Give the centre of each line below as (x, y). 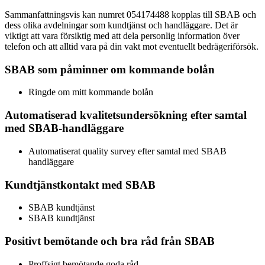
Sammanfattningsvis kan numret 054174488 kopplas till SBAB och (130, 14)
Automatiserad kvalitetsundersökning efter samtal (126, 115)
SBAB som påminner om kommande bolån (110, 69)
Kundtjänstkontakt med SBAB (80, 185)
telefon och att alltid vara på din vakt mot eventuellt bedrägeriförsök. (132, 46)
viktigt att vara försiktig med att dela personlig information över (122, 35)
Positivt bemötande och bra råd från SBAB (110, 241)
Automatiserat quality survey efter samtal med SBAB (127, 151)
